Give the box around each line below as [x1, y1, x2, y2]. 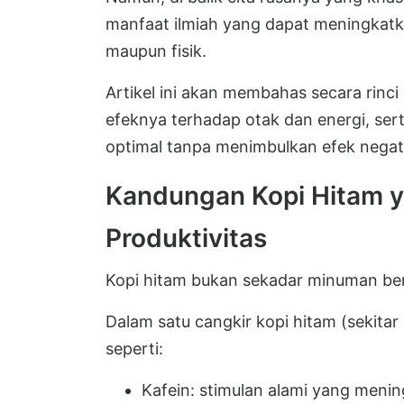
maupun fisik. [106, 41, 207, 60]
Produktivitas [106, 222, 267, 253]
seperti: [106, 338, 163, 358]
